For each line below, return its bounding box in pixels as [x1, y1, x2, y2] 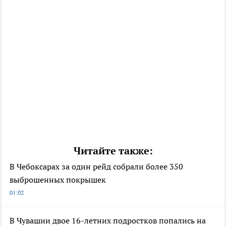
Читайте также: [73, 144, 153, 157]
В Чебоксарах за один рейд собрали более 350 [10, 161, 183, 172]
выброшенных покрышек [10, 174, 106, 185]
